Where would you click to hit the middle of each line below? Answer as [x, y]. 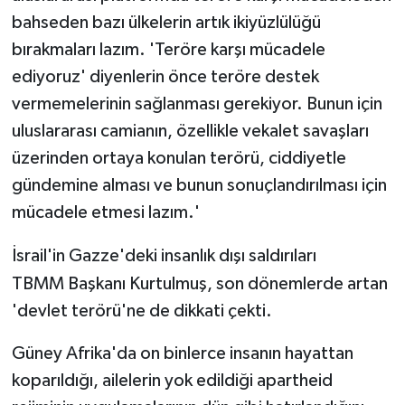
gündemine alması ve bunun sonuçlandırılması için [199, 185]
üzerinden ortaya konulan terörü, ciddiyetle [179, 158]
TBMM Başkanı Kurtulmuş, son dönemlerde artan [199, 283]
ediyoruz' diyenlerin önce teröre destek [165, 76]
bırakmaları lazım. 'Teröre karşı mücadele [168, 49]
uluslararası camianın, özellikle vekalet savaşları [190, 131]
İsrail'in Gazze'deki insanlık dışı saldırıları [164, 255]
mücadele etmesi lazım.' [105, 212]
